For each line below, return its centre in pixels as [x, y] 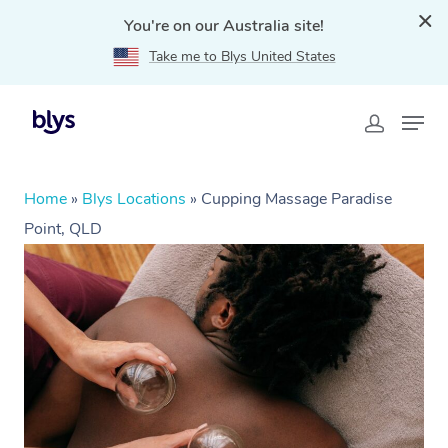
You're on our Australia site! [224, 26]
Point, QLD [63, 229]
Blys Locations [134, 199]
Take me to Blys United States [242, 56]
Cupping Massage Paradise [296, 199]
